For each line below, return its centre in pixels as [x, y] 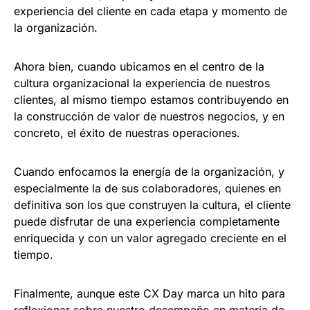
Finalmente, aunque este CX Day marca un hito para [149, 293]
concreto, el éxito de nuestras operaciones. [127, 133]
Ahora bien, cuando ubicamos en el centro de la [139, 66]
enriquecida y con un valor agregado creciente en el [150, 238]
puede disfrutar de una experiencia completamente [147, 221]
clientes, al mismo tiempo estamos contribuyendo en [151, 99]
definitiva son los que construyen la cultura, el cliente [152, 204]
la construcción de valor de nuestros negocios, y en [149, 116]
